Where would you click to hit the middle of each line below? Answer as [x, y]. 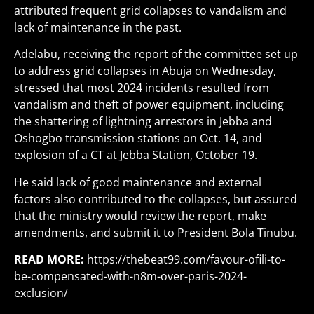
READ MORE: [50, 260]
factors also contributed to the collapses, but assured [156, 199]
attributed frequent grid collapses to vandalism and [150, 11]
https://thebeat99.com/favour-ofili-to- [186, 260]
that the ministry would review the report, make [140, 216]
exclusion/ [41, 293]
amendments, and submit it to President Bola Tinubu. [156, 232]
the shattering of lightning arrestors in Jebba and [143, 122]
